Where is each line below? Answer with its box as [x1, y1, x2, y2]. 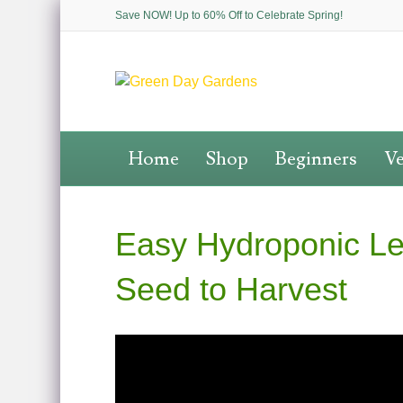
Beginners [274, 147, 357, 171]
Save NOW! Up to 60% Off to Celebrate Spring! [114, 9, 343, 22]
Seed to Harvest [114, 271, 347, 308]
